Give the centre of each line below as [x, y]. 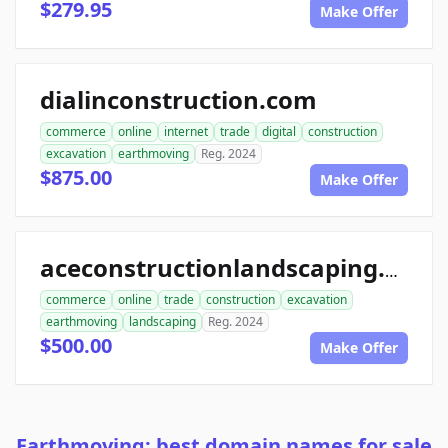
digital [279, 132]
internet [186, 132]
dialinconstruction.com [178, 100]
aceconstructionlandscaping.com [391, 271]
